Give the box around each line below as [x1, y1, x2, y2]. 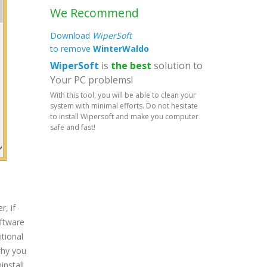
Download [49, 30, 92, 41]
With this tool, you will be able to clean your [49, 90, 196, 100]
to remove [49, 43, 93, 54]
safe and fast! [49, 122, 95, 132]
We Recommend [49, 5, 139, 21]
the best [110, 59, 151, 72]
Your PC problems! [49, 73, 133, 86]
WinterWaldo [92, 43, 149, 54]
